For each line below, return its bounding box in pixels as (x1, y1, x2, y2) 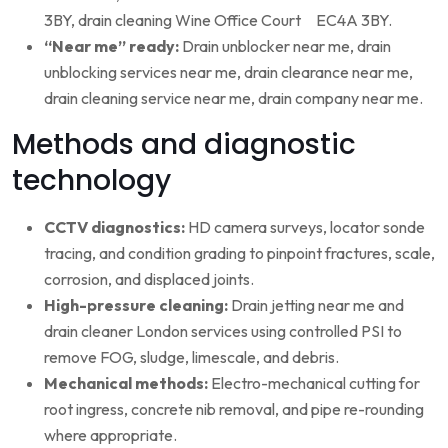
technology (12, 160, 171, 200)
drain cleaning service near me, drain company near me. (44, 87, 423, 108)
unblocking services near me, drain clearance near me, (44, 61, 413, 82)
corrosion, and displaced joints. (44, 268, 254, 289)
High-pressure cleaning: (44, 294, 228, 315)
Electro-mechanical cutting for (208, 372, 420, 393)
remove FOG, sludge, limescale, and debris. (44, 346, 339, 367)
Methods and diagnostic (12, 124, 356, 164)
